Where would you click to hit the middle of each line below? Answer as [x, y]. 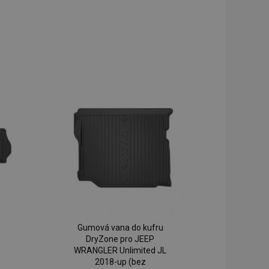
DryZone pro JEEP [120, 239]
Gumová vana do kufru [120, 228]
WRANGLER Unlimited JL [120, 251]
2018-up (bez [120, 262]
